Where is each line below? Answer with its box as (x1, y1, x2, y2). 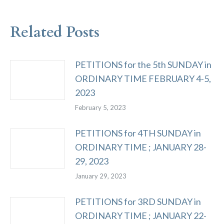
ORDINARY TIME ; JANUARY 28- (75, 141, 206, 152)
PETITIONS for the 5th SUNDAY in (75, 59, 211, 70)
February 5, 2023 (75, 103, 126, 111)
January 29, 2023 (75, 172, 126, 180)
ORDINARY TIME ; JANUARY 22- (75, 210, 206, 221)
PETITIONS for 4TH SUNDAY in (75, 127, 201, 138)
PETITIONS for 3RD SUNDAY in (75, 196, 201, 207)
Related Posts (10, 22, 99, 42)
